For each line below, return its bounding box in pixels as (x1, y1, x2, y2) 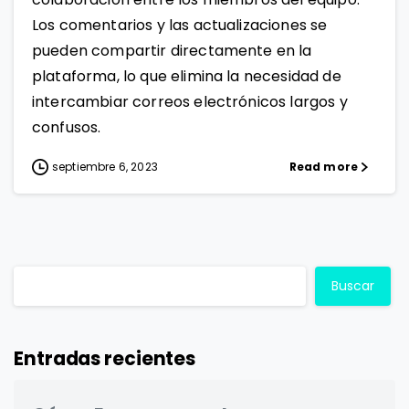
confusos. (32, 116, 101, 138)
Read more (288, 158, 358, 174)
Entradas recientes (14, 345, 196, 372)
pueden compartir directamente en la (32, 39, 312, 61)
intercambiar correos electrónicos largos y (32, 90, 348, 112)
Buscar (331, 276, 374, 295)
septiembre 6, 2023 (52, 158, 158, 174)
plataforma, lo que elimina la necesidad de (32, 65, 341, 87)
